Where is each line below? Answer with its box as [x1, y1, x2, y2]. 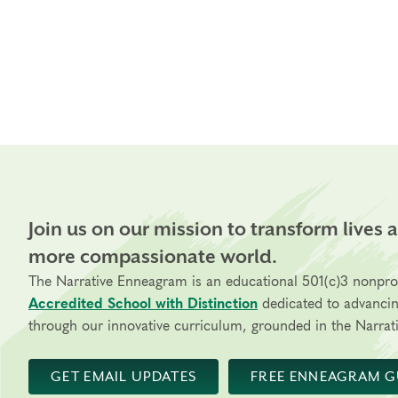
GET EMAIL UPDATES [51, 368, 197, 385]
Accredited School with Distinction [28, 297, 258, 311]
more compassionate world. [28, 246, 277, 267]
